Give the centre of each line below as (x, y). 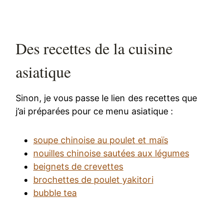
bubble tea (55, 193)
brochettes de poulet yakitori (93, 179)
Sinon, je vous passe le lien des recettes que (106, 98)
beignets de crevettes (78, 166)
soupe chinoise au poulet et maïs (101, 140)
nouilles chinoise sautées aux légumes (111, 153)
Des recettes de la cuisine (94, 48)
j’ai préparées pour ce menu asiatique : (94, 111)
